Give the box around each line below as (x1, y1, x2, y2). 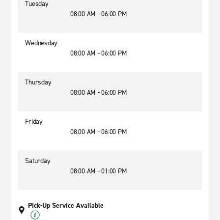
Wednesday (25, 38, 58, 48)
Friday (25, 117, 43, 126)
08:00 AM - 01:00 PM (70, 166, 127, 176)
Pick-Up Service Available (28, 201, 104, 210)
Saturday (25, 156, 51, 165)
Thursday (25, 78, 52, 87)
